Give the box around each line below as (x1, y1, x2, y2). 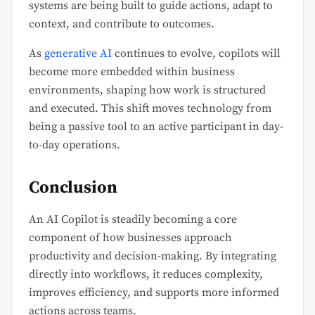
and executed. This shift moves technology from (29, 101, 271, 116)
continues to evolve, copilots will (112, 46, 281, 61)
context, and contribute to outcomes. (29, 17, 214, 32)
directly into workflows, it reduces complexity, (29, 267, 263, 282)
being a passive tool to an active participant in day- (29, 120, 283, 134)
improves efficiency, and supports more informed (29, 285, 279, 300)
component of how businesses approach (29, 231, 232, 245)
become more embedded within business (29, 65, 235, 79)
